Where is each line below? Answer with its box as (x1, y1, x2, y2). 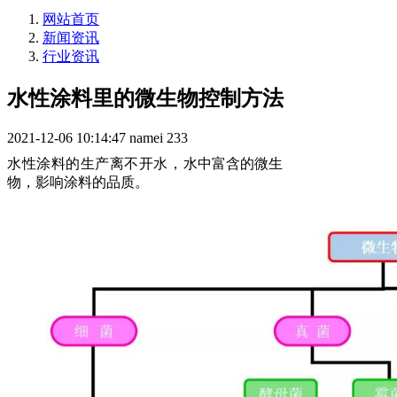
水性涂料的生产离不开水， (7, 155, 183, 171)
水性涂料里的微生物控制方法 (7, 86, 284, 110)
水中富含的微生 (183, 155, 283, 171)
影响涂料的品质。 (35, 174, 149, 190)
